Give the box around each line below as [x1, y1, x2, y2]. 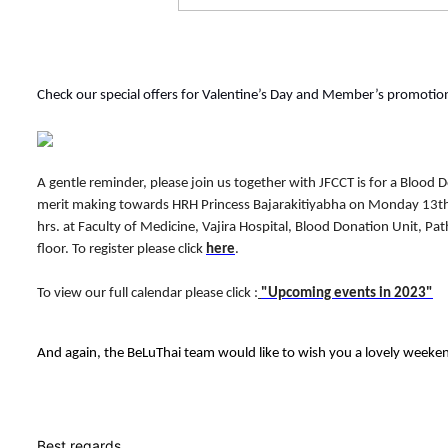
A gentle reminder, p [37, 175, 158, 191]
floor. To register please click [37, 241, 206, 257]
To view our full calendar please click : [37, 285, 258, 301]
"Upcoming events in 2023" [261, 285, 433, 301]
